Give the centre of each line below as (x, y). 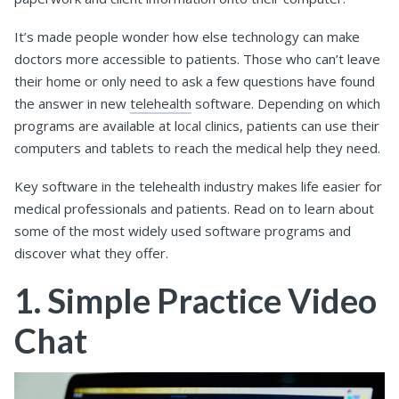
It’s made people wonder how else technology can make (187, 37)
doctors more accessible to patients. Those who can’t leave (197, 59)
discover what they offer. (93, 253)
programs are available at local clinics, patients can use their (197, 126)
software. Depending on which (286, 104)
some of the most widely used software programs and (183, 231)
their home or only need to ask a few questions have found (195, 81)
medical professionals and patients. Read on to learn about (194, 209)
